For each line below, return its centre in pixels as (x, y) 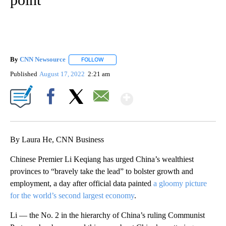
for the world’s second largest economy (72, 195)
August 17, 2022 (63, 74)
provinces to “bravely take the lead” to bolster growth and (102, 171)
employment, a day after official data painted (82, 183)
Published (24, 74)
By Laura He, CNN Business (57, 139)
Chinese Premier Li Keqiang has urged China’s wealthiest (102, 159)
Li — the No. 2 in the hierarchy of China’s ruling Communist (107, 215)
